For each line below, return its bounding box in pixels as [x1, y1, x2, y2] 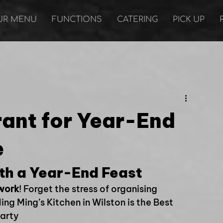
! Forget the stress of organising [19, 183, 159, 195]
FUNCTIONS [52, 15, 102, 24]
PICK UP [173, 15, 205, 24]
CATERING [117, 15, 158, 24]
